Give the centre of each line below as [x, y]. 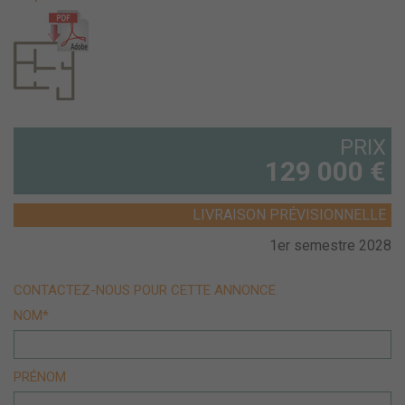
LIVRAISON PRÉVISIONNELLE [289, 215]
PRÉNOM [40, 377]
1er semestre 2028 [330, 246]
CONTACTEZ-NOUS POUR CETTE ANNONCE [145, 291]
